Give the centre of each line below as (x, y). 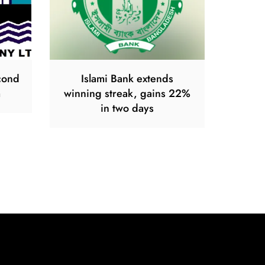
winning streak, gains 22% (127, 93)
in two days (127, 108)
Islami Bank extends (127, 79)
